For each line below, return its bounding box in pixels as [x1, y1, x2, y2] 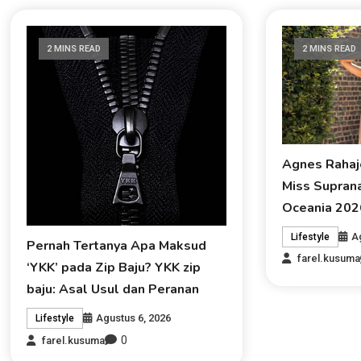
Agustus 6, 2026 [95, 312, 171, 325]
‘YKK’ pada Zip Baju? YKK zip [26, 259, 201, 277]
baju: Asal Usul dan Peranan [26, 280, 199, 299]
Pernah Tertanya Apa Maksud [26, 237, 206, 255]
